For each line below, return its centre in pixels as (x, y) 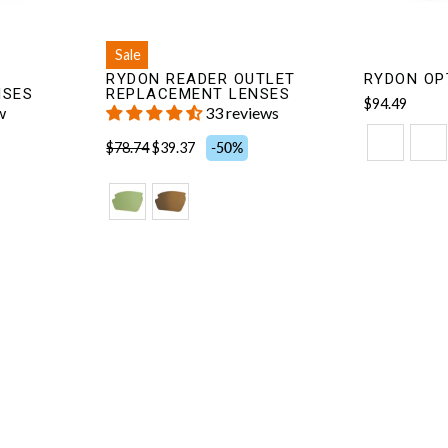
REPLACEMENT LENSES (198, 94)
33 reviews (242, 113)
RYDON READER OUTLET (201, 79)
